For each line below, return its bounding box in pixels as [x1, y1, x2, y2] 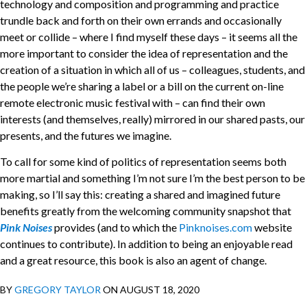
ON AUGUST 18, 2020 [101, 284, 199, 296]
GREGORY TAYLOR [14, 284, 101, 296]
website [252, 220, 292, 234]
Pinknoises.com [179, 220, 252, 234]
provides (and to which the [52, 220, 179, 234]
